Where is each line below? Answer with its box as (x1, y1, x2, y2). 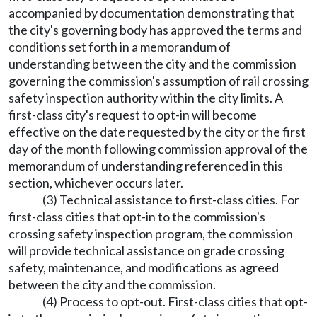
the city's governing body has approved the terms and (8, 22, 302, 38)
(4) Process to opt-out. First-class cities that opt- (42, 294, 308, 309)
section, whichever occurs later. (8, 175, 183, 190)
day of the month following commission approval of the (8, 141, 308, 156)
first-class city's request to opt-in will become (8, 107, 257, 122)
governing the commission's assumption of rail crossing (8, 73, 309, 88)
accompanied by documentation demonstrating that (8, 5, 294, 21)
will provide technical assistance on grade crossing (8, 243, 284, 258)
